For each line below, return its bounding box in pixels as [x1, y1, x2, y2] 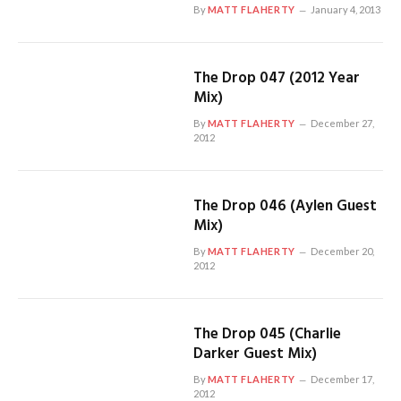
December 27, [310, 117, 374, 129]
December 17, [310, 373, 374, 385]
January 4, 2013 [310, 4, 380, 15]
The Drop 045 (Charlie [192, 322, 341, 346]
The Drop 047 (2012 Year [192, 66, 360, 90]
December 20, [310, 245, 374, 257]
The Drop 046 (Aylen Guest [192, 194, 377, 218]
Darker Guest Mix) [192, 342, 317, 366]
